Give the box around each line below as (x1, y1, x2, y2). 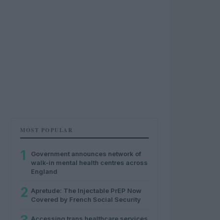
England (31, 167, 57, 175)
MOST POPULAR (20, 126, 73, 134)
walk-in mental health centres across (31, 159, 148, 166)
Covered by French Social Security (31, 195, 141, 203)
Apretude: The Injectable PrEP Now (31, 187, 141, 194)
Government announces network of (31, 150, 141, 158)
